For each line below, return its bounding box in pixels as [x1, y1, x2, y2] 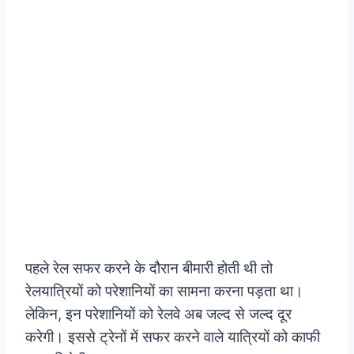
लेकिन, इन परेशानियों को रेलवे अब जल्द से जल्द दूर [25, 305, 292, 324]
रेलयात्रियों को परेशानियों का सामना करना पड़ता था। [25, 282, 303, 301]
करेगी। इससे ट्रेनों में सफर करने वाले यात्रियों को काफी [25, 328, 320, 347]
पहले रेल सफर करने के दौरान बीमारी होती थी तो [25, 259, 273, 278]
